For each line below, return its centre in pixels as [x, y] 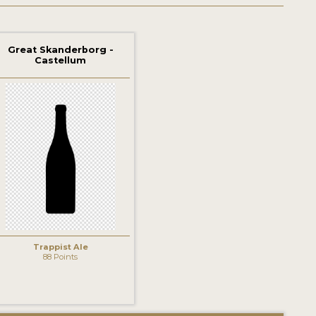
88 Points [61, 256]
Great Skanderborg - [60, 50]
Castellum [61, 61]
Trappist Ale [60, 247]
